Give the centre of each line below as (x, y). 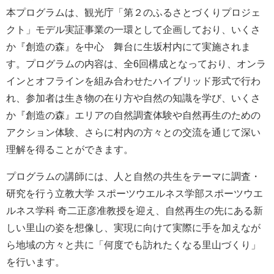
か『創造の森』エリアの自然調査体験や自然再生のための (133, 115)
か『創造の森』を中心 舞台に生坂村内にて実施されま (128, 46)
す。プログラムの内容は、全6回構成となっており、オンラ (136, 64)
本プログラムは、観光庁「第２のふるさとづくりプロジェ (133, 12)
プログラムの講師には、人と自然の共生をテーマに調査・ (133, 176)
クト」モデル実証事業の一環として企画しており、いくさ (133, 29)
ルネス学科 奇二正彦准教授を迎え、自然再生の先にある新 (135, 210)
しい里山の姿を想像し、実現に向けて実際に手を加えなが (133, 228)
